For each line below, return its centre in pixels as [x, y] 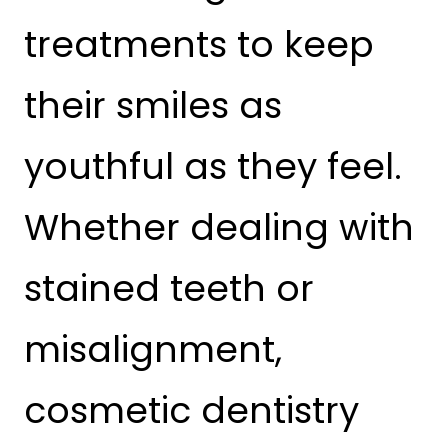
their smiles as [153, 105]
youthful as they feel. [213, 166]
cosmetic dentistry [191, 410]
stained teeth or [169, 288]
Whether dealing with [219, 227]
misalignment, [153, 349]
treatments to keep [199, 44]
